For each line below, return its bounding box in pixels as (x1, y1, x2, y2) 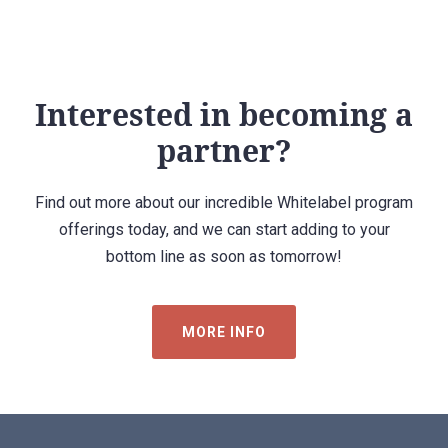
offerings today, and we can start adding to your (58, 220, 390, 240)
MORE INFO (182, 324, 266, 341)
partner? (156, 130, 292, 172)
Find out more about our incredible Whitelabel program (35, 193, 413, 213)
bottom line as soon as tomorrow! (106, 247, 342, 267)
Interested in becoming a (35, 94, 413, 136)
